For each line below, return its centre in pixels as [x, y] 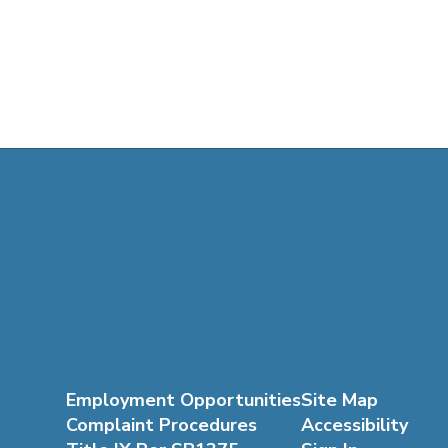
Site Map [339, 400]
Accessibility [354, 425]
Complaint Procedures [161, 425]
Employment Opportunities [183, 400]
